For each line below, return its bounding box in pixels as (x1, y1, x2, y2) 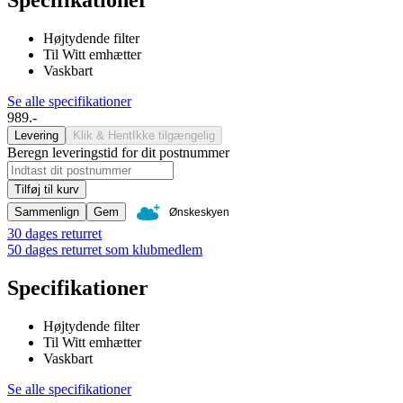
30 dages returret (7, 225, 102, 241)
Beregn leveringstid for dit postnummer (7, 144, 229, 160)
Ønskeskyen (169, 205, 229, 219)
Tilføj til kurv (14, 182, 79, 196)
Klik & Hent (73, 128, 132, 142)
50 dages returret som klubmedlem (7, 241, 202, 257)
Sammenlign (14, 204, 79, 219)
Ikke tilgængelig (132, 128, 215, 142)
